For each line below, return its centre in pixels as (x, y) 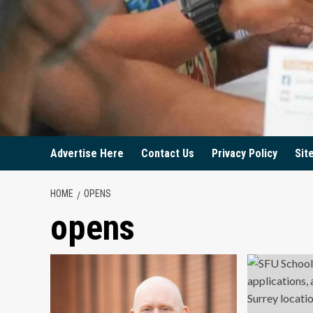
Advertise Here (87, 153)
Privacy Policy (245, 153)
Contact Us (168, 153)
